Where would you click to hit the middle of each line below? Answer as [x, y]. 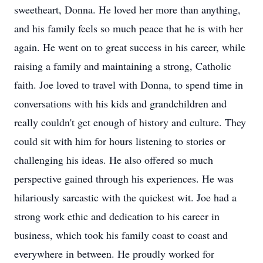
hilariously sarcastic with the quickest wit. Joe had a [125, 197]
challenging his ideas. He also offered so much [114, 160]
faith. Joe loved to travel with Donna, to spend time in [129, 85]
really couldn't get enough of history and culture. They [130, 122]
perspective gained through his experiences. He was [124, 178]
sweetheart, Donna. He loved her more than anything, [127, 9]
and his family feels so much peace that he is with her [129, 28]
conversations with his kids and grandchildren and [120, 103]
